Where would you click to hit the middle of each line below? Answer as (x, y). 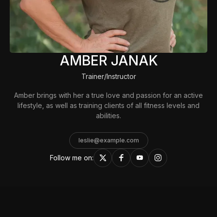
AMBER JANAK (108, 60)
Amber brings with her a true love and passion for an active (108, 95)
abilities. (108, 115)
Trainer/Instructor (108, 76)
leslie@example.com (108, 140)
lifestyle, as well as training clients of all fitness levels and (108, 105)
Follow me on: (72, 158)
